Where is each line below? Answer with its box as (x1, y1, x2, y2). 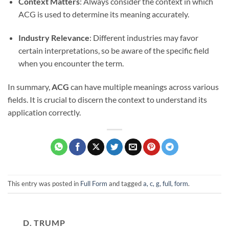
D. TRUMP (23, 217, 65, 227)
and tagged (107, 179, 143, 188)
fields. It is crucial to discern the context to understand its (8, 94, 207, 104)
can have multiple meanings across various (69, 81, 219, 91)
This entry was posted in (8, 179, 80, 188)
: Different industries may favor (89, 32, 198, 42)
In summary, (8, 81, 52, 91)
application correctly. (8, 107, 81, 117)
